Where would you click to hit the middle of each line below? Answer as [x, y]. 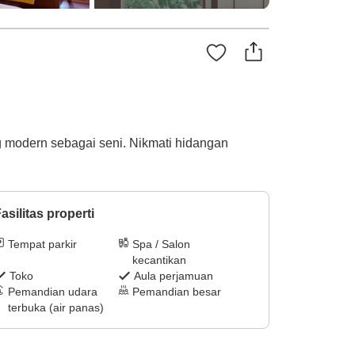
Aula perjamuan [174, 276]
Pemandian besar [177, 292]
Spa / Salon [162, 244]
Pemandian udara [52, 292]
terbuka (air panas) [55, 308]
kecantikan [160, 260]
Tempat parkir [42, 244]
